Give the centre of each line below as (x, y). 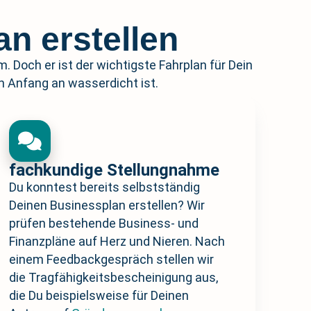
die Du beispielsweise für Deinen (99, 296)
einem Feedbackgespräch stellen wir (112, 260)
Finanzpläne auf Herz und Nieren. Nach (117, 242)
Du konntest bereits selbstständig (105, 187)
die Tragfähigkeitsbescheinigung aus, (114, 278)
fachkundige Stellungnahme (115, 170)
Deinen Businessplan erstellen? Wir (107, 205)
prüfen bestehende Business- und (104, 224)
